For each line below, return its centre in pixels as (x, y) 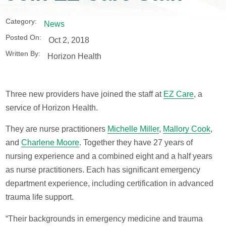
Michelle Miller (133, 129)
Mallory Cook (187, 129)
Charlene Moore (50, 143)
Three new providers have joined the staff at (85, 94)
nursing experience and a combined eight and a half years (109, 156)
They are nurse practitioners (57, 129)
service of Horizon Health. (52, 107)
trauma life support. (40, 197)
